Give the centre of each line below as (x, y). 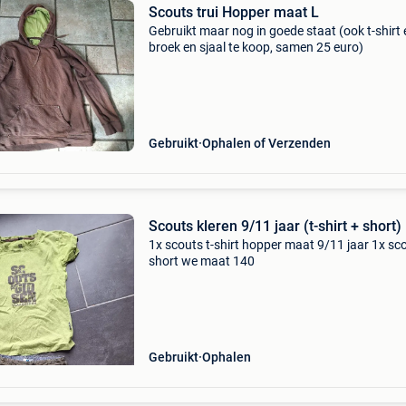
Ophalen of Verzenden (266, 143)
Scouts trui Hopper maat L (233, 12)
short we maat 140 (227, 261)
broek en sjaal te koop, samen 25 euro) (256, 47)
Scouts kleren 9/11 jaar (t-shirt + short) (275, 226)
